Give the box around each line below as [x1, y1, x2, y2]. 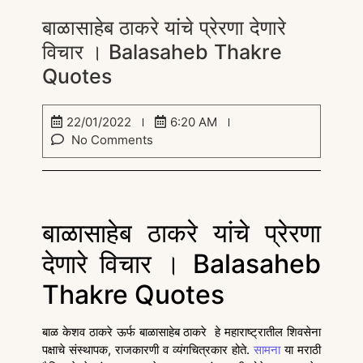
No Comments [68, 132, 153, 147]
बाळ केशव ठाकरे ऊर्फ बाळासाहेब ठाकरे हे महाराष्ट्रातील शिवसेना [42, 324, 321, 340]
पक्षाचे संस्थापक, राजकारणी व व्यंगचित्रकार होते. [42, 342, 254, 357]
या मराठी [280, 342, 321, 357]
